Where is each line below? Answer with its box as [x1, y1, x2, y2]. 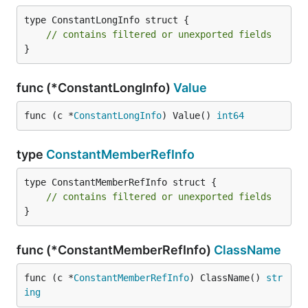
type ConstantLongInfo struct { [24, 14, 189, 25]
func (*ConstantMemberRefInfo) [16, 243, 214, 257]
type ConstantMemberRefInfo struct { [24, 177, 217, 188]
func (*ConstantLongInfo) [16, 80, 173, 95]
